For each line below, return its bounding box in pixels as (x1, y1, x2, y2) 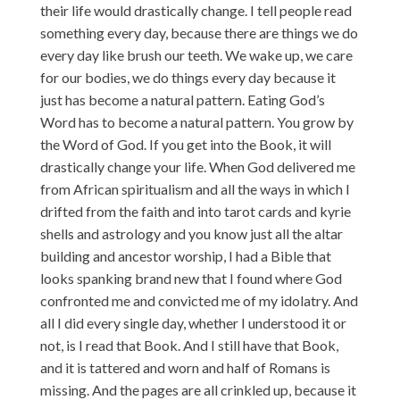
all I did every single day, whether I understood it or (39, 313, 346, 331)
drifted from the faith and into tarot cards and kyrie (39, 202, 351, 220)
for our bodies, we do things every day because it (39, 68, 336, 86)
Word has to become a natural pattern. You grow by (39, 112, 354, 130)
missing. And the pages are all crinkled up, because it (39, 380, 356, 398)
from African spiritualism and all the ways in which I (39, 179, 350, 197)
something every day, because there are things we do (39, 23, 358, 41)
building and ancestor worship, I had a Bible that (39, 246, 331, 264)
